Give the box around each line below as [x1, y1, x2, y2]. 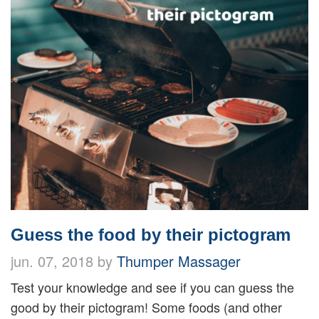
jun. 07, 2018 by [11, 251, 117, 272]
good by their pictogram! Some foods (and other [11, 298, 282, 317]
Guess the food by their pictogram [11, 225, 291, 245]
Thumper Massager [117, 251, 241, 272]
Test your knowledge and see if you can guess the [11, 278, 294, 297]
